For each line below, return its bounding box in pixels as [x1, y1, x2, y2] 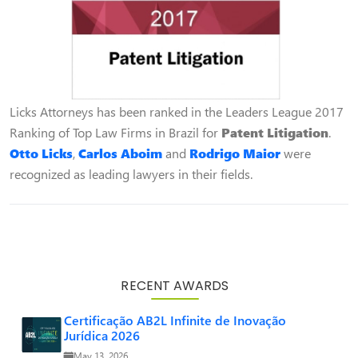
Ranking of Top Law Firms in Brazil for [10, 124, 221, 141]
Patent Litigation [221, 124, 328, 141]
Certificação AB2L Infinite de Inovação [64, 312, 286, 328]
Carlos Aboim [78, 145, 162, 161]
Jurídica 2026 [64, 327, 140, 344]
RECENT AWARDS [121, 276, 229, 295]
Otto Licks [10, 145, 73, 161]
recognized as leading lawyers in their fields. [10, 165, 253, 182]
